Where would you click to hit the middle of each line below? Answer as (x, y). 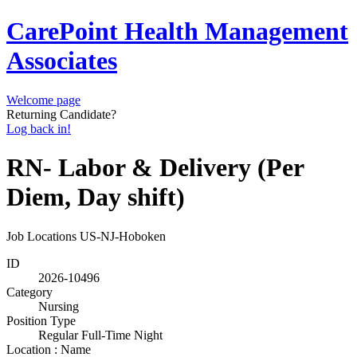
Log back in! (39, 128)
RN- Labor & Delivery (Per (155, 168)
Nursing (59, 306)
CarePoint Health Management (177, 31)
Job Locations (41, 236)
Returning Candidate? (61, 114)
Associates (62, 61)
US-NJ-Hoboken (123, 236)
